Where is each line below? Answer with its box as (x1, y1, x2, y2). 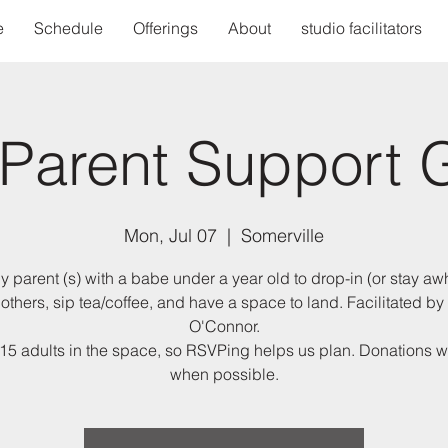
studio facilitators (300, 18, 422, 38)
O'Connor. (188, 316, 260, 336)
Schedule (33, 18, 103, 38)
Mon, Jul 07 (124, 224, 217, 247)
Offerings (132, 18, 198, 38)
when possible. (169, 364, 279, 384)
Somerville (241, 224, 324, 247)
